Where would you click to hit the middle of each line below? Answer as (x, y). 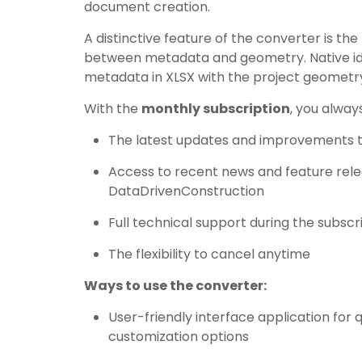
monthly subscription (216, 109)
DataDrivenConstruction (187, 191)
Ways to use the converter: (176, 286)
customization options (179, 337)
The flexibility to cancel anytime (210, 254)
